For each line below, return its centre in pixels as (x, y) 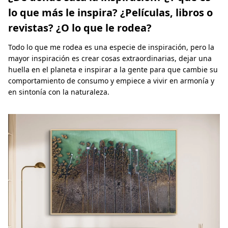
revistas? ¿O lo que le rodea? (80, 27)
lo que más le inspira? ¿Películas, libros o (110, 12)
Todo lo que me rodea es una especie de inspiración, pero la (111, 47)
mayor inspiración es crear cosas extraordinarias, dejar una (110, 58)
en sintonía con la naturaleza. (59, 92)
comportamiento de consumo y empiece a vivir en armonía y (111, 80)
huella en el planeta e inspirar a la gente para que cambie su (113, 69)
